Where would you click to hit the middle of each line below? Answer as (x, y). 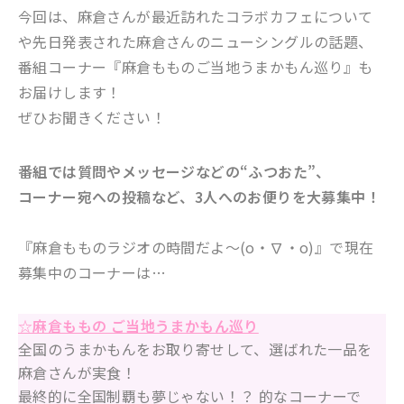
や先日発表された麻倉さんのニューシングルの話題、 (196, 41)
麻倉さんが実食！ (78, 372)
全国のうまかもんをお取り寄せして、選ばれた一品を (195, 349)
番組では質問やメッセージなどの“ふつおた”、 (174, 171)
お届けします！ (70, 92)
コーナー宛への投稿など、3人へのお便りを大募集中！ (199, 196)
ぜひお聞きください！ (92, 117)
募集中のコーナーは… (92, 272)
